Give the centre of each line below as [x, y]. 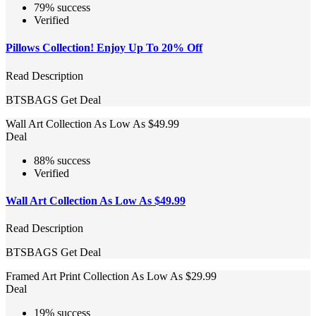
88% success [62, 160]
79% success [62, 8]
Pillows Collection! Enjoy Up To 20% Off [104, 48]
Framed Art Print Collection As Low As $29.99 [111, 276]
